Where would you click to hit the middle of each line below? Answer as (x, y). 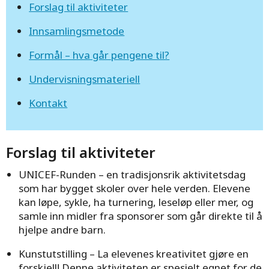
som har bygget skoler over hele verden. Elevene (135, 188)
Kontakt (48, 103)
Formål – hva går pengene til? (99, 55)
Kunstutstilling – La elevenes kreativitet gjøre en (134, 253)
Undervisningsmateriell (85, 79)
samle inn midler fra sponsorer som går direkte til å (141, 216)
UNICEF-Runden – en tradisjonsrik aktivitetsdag (132, 174)
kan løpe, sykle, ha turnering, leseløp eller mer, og (136, 202)
